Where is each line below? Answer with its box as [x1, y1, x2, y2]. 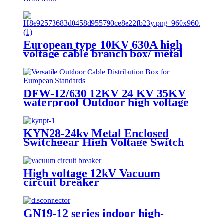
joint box [23, 113, 68, 126]
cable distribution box [23, 55, 132, 69]
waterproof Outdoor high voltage [23, 95, 189, 109]
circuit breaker [23, 175, 99, 188]
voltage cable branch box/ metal [23, 47, 182, 60]
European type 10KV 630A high [23, 38, 182, 51]
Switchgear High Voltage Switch [23, 135, 184, 148]
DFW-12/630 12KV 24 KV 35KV [23, 87, 186, 100]
